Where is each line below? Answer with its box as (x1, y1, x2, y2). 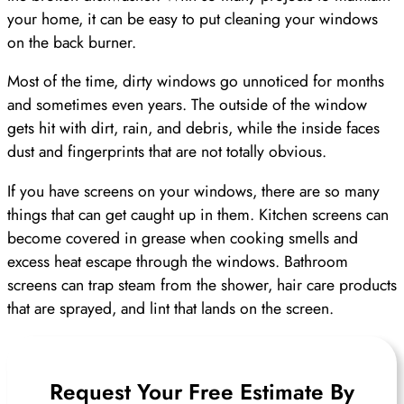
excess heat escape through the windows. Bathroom (7, 249, 348, 273)
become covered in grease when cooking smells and (7, 225, 358, 250)
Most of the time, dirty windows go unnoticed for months (7, 69, 384, 94)
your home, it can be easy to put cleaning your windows (7, 6, 378, 31)
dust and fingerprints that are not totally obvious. (7, 140, 326, 164)
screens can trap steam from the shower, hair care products (7, 272, 397, 297)
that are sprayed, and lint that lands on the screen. (7, 296, 334, 320)
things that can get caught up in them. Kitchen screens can (7, 202, 389, 226)
